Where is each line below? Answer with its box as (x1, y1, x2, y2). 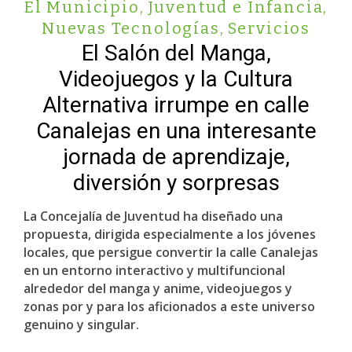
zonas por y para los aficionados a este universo (24, 298, 315, 315)
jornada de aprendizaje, (62, 144, 290, 170)
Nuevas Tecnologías (41, 19, 220, 38)
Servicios (227, 19, 311, 38)
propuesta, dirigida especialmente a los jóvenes (24, 225, 316, 243)
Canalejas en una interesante (35, 118, 317, 144)
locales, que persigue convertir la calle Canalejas (24, 244, 318, 261)
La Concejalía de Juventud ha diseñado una (24, 207, 283, 225)
